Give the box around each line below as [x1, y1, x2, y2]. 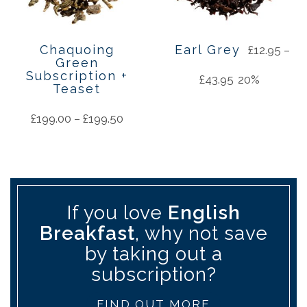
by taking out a [84, 243, 223, 266]
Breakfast [39, 222, 135, 245]
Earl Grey [175, 42, 241, 58]
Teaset [53, 82, 101, 97]
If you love [66, 201, 168, 225]
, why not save [134, 222, 268, 245]
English [167, 201, 241, 225]
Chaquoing [39, 42, 114, 58]
